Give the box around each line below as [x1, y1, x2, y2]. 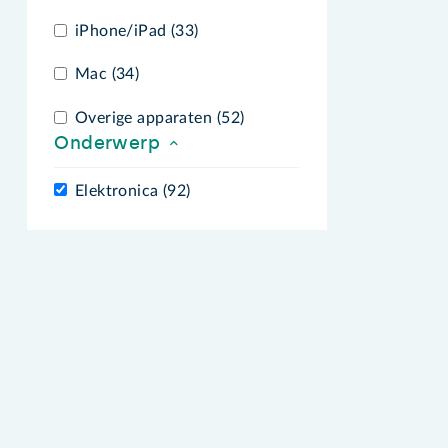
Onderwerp [54, 132, 166, 155]
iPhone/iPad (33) [74, 22, 199, 39]
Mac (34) [74, 66, 140, 83]
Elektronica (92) [74, 182, 191, 199]
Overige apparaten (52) [74, 109, 245, 126]
